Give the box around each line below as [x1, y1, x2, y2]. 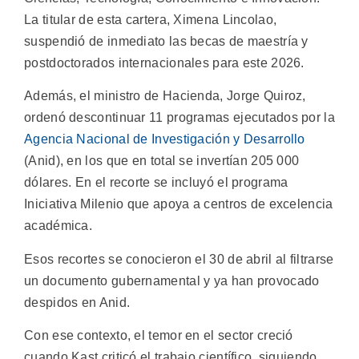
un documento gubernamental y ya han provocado [24, 273, 320, 288]
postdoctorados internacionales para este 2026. [24, 55, 305, 70]
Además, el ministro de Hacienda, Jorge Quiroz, [24, 89, 306, 103]
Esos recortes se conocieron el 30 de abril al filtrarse [24, 252, 334, 266]
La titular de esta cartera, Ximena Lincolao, [24, 12, 277, 26]
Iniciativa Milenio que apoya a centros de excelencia [24, 197, 333, 212]
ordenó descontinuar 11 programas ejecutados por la [24, 111, 335, 125]
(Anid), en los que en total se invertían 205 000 [24, 154, 300, 168]
